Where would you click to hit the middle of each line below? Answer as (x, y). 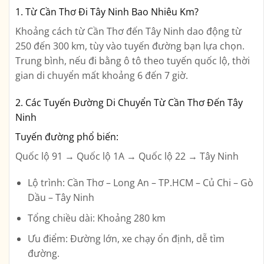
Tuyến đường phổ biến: (67, 136)
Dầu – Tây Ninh (61, 198)
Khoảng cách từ (51, 31)
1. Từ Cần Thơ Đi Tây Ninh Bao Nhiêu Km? (107, 11)
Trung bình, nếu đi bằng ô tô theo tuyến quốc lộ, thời (133, 60)
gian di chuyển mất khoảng (76, 75)
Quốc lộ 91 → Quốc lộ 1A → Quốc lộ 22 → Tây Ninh (127, 156)
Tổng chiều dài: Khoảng (80, 218)
